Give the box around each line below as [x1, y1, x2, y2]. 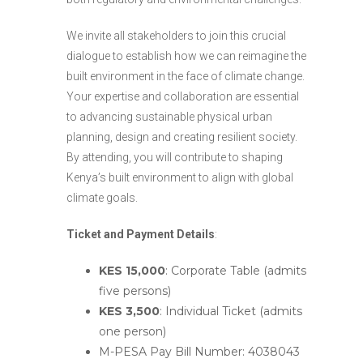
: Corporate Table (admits [165, 263, 306, 278]
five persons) [99, 283, 171, 298]
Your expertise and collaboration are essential [66, 89, 299, 103]
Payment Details [126, 227, 215, 241]
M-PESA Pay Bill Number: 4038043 [99, 344, 300, 359]
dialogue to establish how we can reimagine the [66, 49, 306, 62]
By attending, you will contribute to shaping [66, 150, 283, 164]
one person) [99, 323, 166, 339]
